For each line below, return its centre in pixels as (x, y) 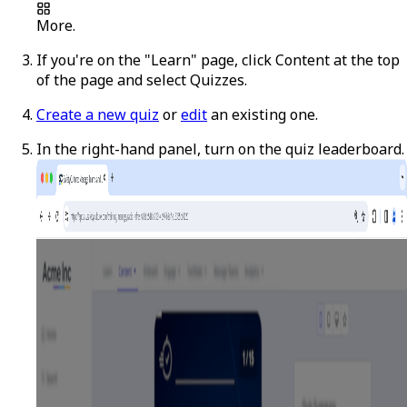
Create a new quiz (98, 114)
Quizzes (217, 79)
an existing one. (264, 114)
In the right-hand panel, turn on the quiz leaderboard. (220, 149)
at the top (365, 60)
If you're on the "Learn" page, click (156, 60)
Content (303, 60)
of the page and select (113, 79)
